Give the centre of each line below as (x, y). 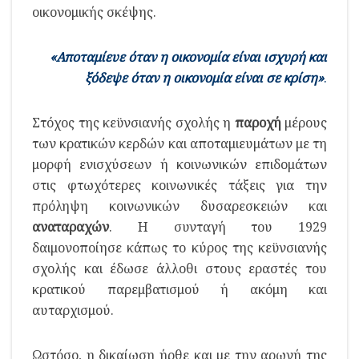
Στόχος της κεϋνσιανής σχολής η (133, 122)
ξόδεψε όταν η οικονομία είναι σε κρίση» (204, 77)
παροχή (258, 122)
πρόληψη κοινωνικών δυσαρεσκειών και (179, 206)
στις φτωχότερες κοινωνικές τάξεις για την (179, 185)
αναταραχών (71, 226)
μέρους (304, 122)
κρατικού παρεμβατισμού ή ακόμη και (179, 289)
